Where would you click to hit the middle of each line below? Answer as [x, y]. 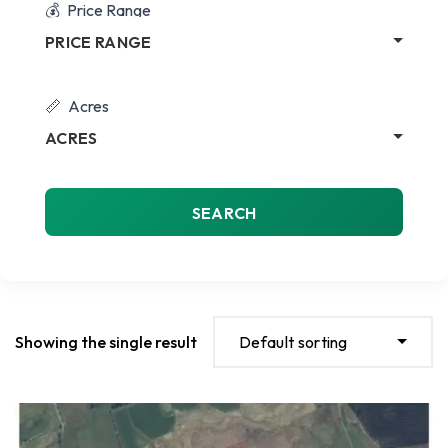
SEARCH [224, 213]
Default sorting [293, 342]
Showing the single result [106, 341]
